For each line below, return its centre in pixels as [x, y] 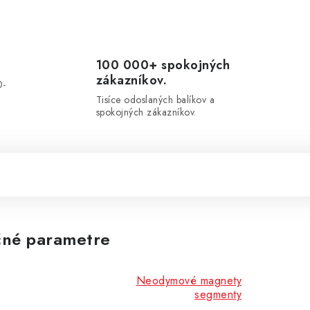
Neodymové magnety [189, 281]
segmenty [218, 295]
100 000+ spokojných [163, 65]
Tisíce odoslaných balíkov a [155, 100]
